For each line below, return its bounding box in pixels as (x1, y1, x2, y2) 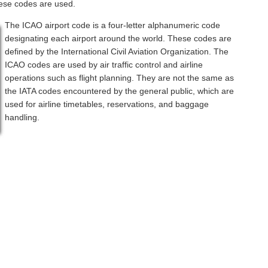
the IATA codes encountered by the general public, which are (5, 86, 234, 96)
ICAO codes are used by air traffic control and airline (5, 60, 203, 70)
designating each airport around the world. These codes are (5, 33, 232, 44)
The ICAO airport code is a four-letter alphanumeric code (5, 20, 221, 31)
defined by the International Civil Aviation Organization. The (5, 47, 229, 57)
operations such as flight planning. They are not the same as (5, 73, 234, 83)
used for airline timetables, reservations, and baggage (5, 99, 209, 109)
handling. (5, 112, 40, 123)
